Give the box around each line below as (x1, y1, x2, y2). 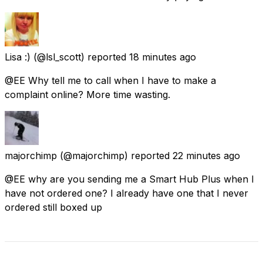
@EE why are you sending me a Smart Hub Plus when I (5, 173, 254, 185)
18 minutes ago (129, 50, 196, 63)
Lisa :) (5, 50, 31, 63)
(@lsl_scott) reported (33, 50, 126, 63)
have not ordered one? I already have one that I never (5, 187, 248, 199)
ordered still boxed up (5, 201, 102, 213)
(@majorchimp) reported (60, 149, 170, 161)
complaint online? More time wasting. (5, 88, 170, 100)
